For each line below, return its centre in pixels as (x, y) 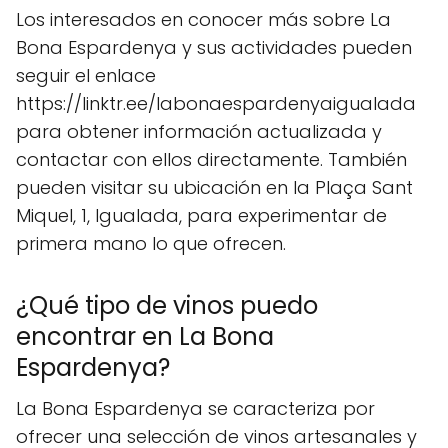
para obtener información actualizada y (199, 131)
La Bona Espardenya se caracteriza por (195, 408)
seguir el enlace (86, 75)
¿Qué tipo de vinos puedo (167, 305)
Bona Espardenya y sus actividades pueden (214, 47)
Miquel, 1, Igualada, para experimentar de (201, 215)
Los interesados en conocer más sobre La (203, 19)
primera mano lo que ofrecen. (151, 243)
